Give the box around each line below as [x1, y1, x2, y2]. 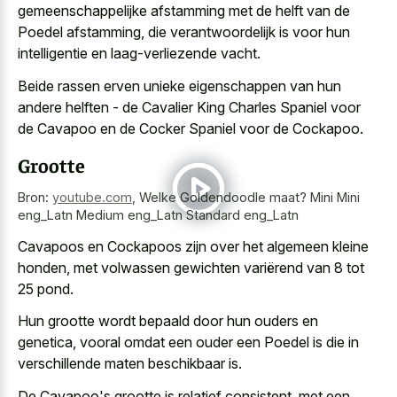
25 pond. [18, 279, 74, 298]
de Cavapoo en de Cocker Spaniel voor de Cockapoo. [18, 119, 363, 137]
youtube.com [52, 190, 132, 206]
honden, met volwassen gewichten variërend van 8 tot [18, 258, 364, 276]
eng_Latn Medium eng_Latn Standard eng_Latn [18, 207, 299, 223]
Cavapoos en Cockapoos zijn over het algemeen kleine [18, 237, 369, 255]
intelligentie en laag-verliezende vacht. [18, 44, 261, 63]
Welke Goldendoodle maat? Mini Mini [139, 190, 360, 206]
